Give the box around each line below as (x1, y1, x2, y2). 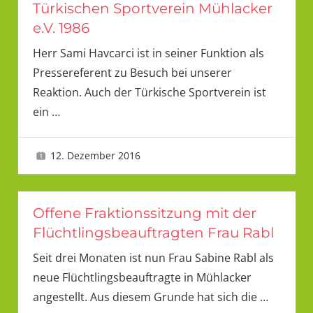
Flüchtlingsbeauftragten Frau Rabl (32, 224, 274, 242)
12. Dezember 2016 (50, 148, 141, 162)
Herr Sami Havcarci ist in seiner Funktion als (32, 45, 264, 61)
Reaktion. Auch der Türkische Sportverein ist (32, 85, 266, 101)
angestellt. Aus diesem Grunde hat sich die (32, 289, 260, 305)
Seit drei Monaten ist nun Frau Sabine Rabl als (32, 250, 274, 266)
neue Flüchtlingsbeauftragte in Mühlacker (32, 270, 252, 286)
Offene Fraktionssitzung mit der (32, 205, 256, 222)
